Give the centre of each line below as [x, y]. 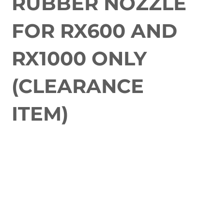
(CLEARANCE [78, 86]
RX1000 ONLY [79, 58]
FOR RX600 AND [94, 31]
